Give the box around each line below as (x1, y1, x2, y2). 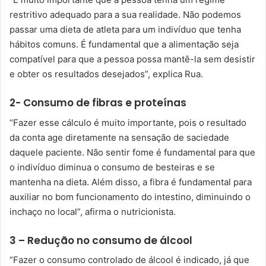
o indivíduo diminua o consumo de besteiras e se (9, 161, 215, 173)
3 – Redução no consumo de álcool (9, 233, 192, 248)
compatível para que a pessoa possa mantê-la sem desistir (9, 53, 255, 65)
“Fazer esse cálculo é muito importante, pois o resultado (9, 116, 246, 128)
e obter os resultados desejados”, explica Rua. (9, 68, 203, 80)
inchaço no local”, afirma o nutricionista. (9, 205, 176, 217)
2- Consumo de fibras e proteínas (9, 96, 186, 110)
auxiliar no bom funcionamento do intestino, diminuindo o (9, 191, 251, 202)
